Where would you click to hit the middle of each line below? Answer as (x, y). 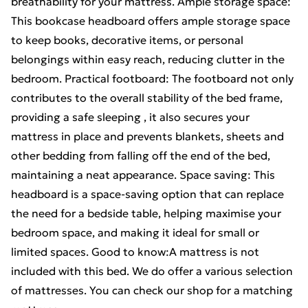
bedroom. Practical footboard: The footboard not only (152, 78)
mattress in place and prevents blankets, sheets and (147, 136)
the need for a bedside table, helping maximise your (146, 213)
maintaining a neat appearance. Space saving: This (143, 175)
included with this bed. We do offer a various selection (152, 271)
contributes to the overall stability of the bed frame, (147, 98)
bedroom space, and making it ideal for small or (135, 232)
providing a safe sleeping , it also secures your (130, 117)
